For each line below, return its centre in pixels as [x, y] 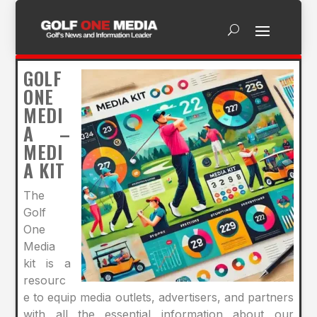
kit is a [47, 264]
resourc [45, 281]
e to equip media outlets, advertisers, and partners [158, 298]
